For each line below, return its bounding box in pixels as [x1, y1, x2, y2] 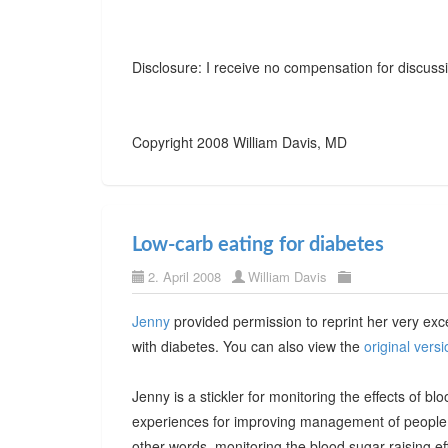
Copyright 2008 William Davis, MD [132, 132, 347, 152]
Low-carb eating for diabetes [132, 235, 384, 255]
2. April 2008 [148, 267, 221, 286]
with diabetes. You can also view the [132, 336, 364, 356]
